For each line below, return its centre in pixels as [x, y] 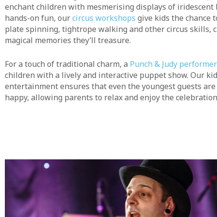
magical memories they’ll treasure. [68, 40]
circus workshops [104, 18]
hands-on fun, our [39, 18]
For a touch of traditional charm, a [67, 64]
